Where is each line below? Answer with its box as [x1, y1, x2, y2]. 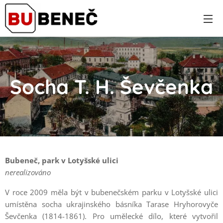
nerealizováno [5, 167, 51, 177]
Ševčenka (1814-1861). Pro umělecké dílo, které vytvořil [5, 211, 218, 221]
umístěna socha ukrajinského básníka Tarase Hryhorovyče [5, 199, 218, 209]
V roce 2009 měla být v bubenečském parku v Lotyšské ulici [5, 187, 218, 197]
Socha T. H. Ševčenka [10, 74, 213, 99]
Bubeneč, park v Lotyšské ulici [5, 155, 118, 165]
